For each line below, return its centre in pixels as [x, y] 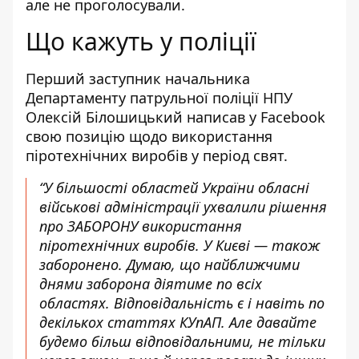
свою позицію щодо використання [149, 136]
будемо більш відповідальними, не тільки [182, 341]
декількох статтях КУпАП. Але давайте [178, 322]
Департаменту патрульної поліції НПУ [159, 98]
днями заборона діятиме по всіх [151, 284]
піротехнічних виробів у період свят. [157, 155]
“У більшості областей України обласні [174, 188]
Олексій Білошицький [106, 117]
